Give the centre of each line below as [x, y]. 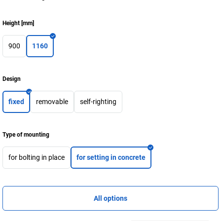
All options [110, 198]
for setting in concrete [111, 157]
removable [52, 102]
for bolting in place [37, 157]
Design [12, 79]
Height [11, 23]
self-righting [98, 102]
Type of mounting [26, 135]
